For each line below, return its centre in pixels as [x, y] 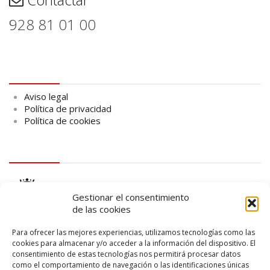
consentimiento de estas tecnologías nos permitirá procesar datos [126, 254]
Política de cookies [62, 120]
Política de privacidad [68, 108]
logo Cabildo [43, 150]
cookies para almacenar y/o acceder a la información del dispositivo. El [134, 243]
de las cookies [102, 209]
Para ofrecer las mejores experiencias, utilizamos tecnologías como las [133, 232]
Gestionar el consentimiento [131, 197]
